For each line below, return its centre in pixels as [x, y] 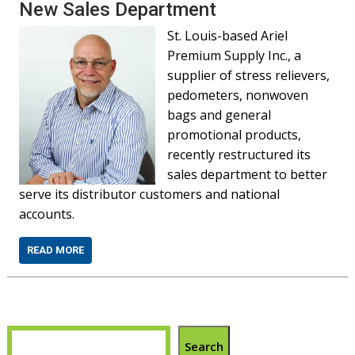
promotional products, [235, 135]
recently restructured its [239, 155]
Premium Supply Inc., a [235, 55]
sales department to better [248, 174]
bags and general [219, 115]
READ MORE [56, 250]
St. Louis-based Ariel [228, 36]
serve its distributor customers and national [150, 194]
